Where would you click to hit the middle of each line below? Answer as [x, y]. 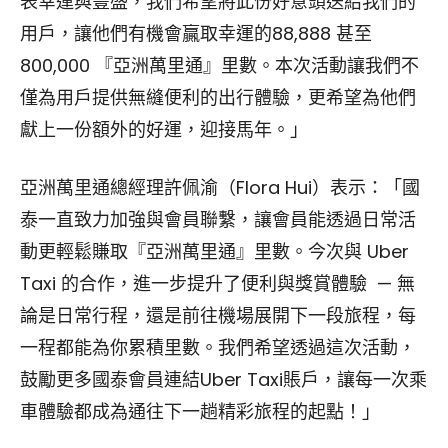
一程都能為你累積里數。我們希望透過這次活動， [218, 347]
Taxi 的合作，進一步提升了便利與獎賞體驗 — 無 [217, 283]
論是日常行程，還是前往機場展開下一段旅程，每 [218, 315]
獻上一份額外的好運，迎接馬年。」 [164, 129]
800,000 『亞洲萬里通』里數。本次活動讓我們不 [219, 65]
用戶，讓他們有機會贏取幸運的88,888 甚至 [196, 33]
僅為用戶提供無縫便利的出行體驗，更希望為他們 [218, 97]
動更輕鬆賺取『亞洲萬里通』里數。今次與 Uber [214, 251]
